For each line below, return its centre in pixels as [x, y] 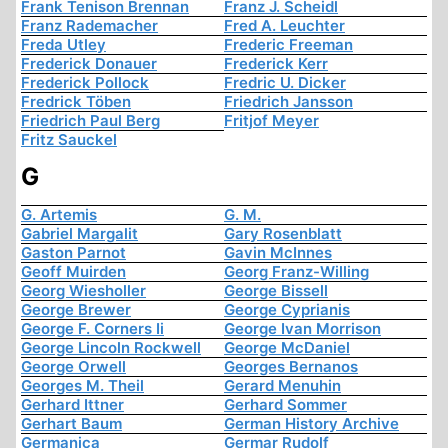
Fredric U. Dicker [285, 83]
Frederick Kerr [276, 64]
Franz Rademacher [89, 26]
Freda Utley [63, 45]
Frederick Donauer [89, 64]
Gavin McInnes [278, 253]
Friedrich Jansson [288, 102]
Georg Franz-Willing [296, 272]
